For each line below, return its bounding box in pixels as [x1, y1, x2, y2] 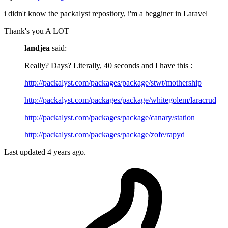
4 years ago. [47, 148, 86, 157]
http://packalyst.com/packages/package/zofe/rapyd [24, 130, 185, 139]
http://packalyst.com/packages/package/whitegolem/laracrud [24, 96, 216, 105]
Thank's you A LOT [4, 26, 69, 36]
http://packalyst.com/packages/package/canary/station [24, 113, 195, 122]
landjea [24, 44, 50, 53]
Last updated [4, 148, 47, 157]
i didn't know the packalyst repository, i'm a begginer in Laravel [4, 9, 208, 18]
